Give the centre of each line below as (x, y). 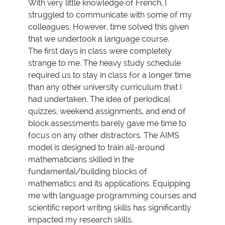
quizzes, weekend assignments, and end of (107, 111)
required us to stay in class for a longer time (109, 75)
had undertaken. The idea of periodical (99, 99)
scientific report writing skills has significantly (110, 207)
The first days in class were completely (100, 51)
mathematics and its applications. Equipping (109, 183)
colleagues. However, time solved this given (108, 27)
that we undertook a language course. (99, 39)
